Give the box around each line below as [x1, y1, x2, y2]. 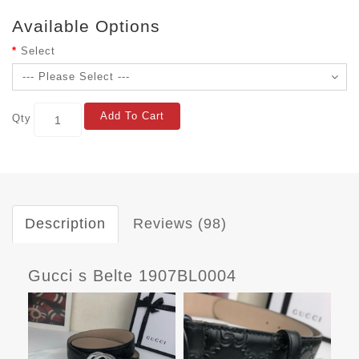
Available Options [12, 17, 160, 36]
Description [25, 216, 106, 232]
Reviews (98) [133, 216, 227, 232]
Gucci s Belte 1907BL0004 [28, 267, 236, 285]
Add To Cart [100, 110, 164, 123]
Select [21, 45, 55, 58]
